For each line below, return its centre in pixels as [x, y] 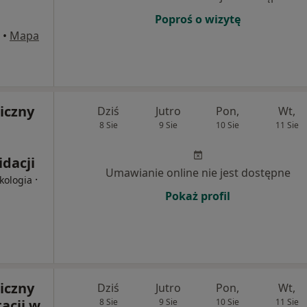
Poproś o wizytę [198, 19]
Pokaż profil [198, 196]
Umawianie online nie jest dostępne [198, 173]
